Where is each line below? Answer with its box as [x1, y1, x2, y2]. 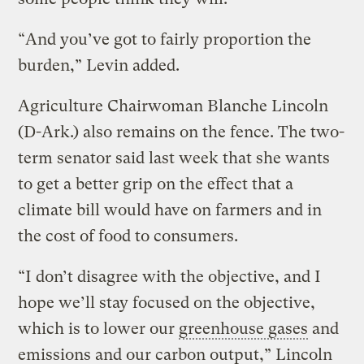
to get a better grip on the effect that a [18, 174, 294, 193]
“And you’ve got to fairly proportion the [18, 29, 312, 49]
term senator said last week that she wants [18, 148, 331, 167]
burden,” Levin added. [18, 55, 180, 75]
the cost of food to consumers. [18, 226, 239, 245]
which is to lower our [18, 318, 180, 338]
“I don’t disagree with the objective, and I [18, 266, 322, 286]
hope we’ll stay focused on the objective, [18, 292, 316, 312]
